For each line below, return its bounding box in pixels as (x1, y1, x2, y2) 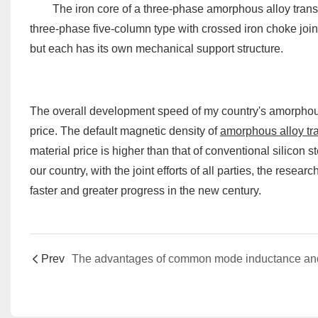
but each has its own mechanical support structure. (29, 42, 283, 55)
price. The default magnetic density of (29, 124, 220, 137)
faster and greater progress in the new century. (29, 184, 261, 197)
